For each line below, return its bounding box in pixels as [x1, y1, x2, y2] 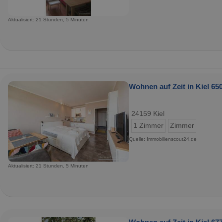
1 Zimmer [133, 121, 164, 129]
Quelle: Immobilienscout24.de [129, 136, 197, 142]
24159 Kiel [131, 110, 165, 117]
